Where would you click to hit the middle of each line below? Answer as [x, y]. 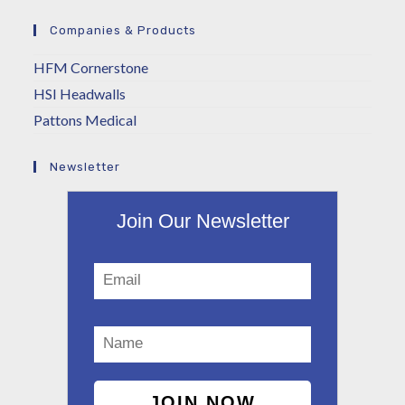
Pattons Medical [85, 119]
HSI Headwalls [80, 93]
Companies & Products [123, 30]
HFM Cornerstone [91, 67]
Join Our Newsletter [202, 221]
